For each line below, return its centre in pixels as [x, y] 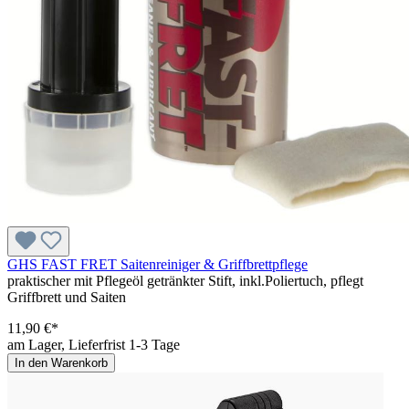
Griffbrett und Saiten [67, 298]
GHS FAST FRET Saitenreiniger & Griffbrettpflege [157, 265]
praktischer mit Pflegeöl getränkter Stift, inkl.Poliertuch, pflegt [185, 281]
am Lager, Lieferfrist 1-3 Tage [94, 345]
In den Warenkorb [61, 363]
